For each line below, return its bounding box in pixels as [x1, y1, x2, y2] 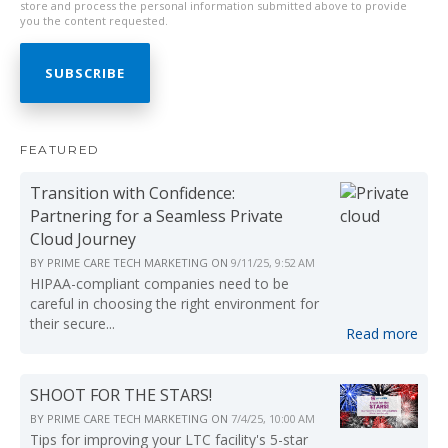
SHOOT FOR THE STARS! [30, 384, 212, 406]
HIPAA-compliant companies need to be [30, 274, 289, 293]
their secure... [30, 314, 115, 333]
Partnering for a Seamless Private [30, 205, 283, 227]
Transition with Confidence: [30, 182, 235, 204]
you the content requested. [20, 13, 168, 28]
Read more [346, 324, 418, 343]
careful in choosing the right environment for [30, 294, 319, 313]
